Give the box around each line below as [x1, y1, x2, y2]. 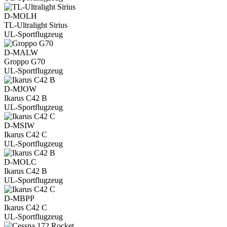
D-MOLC [4, 157, 36, 166]
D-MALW [4, 48, 38, 57]
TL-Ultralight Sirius [4, 20, 67, 29]
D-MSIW [4, 121, 34, 130]
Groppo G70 [4, 57, 45, 66]
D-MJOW [4, 84, 36, 93]
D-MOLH [4, 11, 37, 20]
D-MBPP [4, 194, 34, 203]
